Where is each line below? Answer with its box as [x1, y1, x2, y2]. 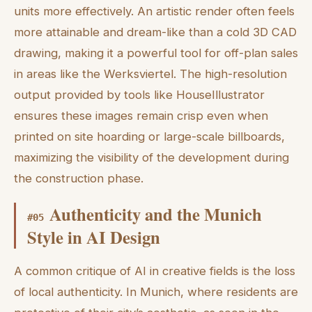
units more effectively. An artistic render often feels [14, 3, 295, 18]
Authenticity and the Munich [49, 201, 262, 227]
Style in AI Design [27, 224, 160, 250]
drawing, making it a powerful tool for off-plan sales [14, 45, 298, 60]
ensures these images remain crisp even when [14, 108, 268, 123]
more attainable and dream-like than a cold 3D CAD [14, 24, 297, 39]
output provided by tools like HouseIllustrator [14, 87, 265, 102]
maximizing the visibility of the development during [14, 150, 289, 164]
